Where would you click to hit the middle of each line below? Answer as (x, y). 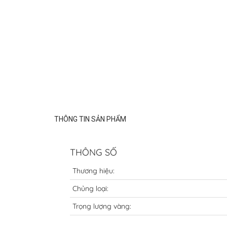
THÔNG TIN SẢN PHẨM (90, 119)
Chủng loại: (90, 188)
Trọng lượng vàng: (102, 206)
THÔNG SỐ (93, 152)
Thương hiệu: (93, 171)
